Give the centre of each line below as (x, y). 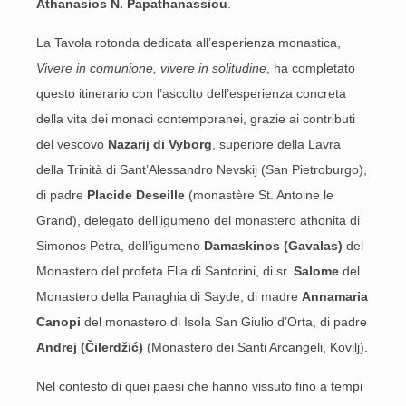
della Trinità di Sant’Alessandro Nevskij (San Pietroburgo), (202, 169)
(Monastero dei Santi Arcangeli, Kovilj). (256, 347)
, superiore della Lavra (276, 144)
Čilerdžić (112, 347)
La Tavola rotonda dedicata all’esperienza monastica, (188, 43)
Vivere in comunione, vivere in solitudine (151, 68)
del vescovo (72, 144)
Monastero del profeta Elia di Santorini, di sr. (163, 271)
